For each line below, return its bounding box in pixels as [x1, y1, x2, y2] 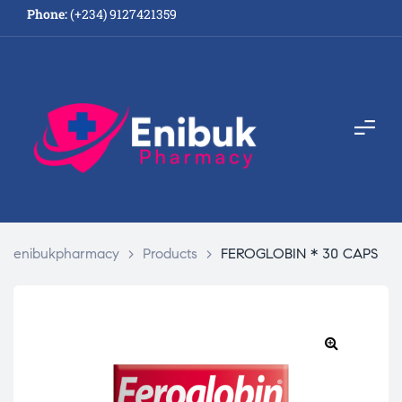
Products [143, 244, 197, 262]
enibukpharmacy [13, 244, 119, 262]
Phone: [27, 4, 67, 22]
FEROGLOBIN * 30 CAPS [221, 244, 378, 262]
